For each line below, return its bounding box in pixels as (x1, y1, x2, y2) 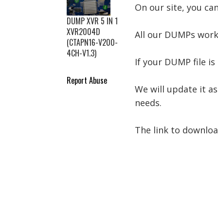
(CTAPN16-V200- (67, 36, 118, 48)
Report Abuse (67, 74, 107, 86)
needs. (135, 97, 162, 109)
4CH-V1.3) (67, 47, 96, 59)
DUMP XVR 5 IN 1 (67, 15, 118, 27)
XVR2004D (67, 26, 100, 37)
